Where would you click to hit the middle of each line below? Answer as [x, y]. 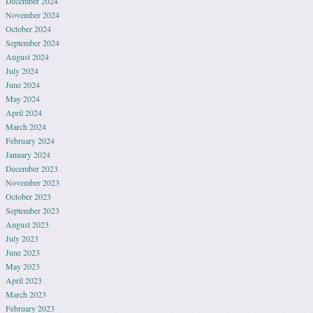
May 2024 [23, 99]
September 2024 [32, 43]
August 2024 [27, 57]
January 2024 [28, 154]
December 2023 [32, 168]
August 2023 [27, 224]
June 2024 [23, 85]
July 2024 [22, 71]
